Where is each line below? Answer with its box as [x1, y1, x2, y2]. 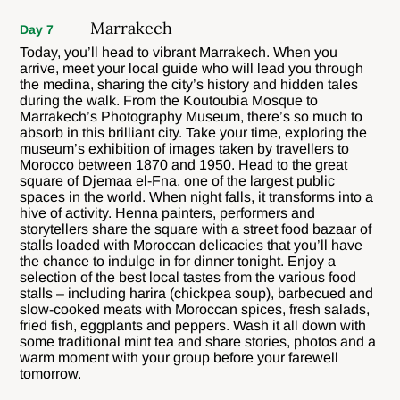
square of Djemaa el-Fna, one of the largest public [20, 172, 336, 188]
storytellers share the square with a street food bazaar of [20, 221, 372, 237]
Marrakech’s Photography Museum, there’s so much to [20, 108, 363, 124]
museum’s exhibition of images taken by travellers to [20, 140, 350, 156]
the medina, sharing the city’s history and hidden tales [20, 76, 359, 92]
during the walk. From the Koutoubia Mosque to [20, 92, 319, 108]
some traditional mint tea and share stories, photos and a [20, 333, 377, 349]
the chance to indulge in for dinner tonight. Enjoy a [20, 253, 337, 269]
